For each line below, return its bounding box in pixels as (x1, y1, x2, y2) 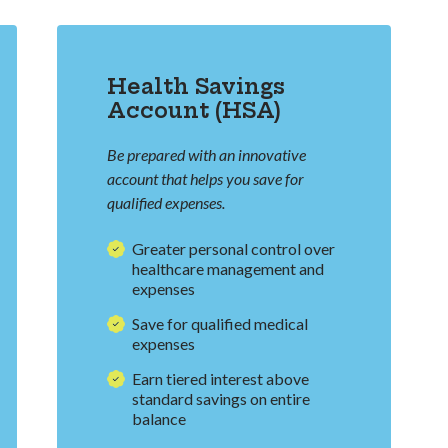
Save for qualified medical (132, 314, 309, 334)
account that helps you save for (107, 169, 305, 189)
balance (132, 409, 187, 429)
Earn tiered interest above (132, 369, 310, 389)
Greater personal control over (132, 239, 336, 259)
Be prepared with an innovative (107, 145, 307, 165)
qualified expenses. (107, 193, 226, 213)
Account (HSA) (107, 97, 282, 125)
